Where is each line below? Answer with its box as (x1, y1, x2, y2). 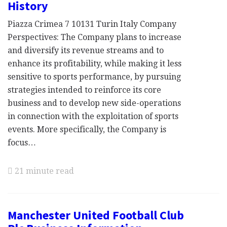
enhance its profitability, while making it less (8, 59, 181, 68)
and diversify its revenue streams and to (8, 46, 164, 55)
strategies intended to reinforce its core (8, 85, 161, 95)
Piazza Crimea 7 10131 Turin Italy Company (8, 19, 176, 29)
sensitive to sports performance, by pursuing (8, 72, 181, 82)
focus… (8, 138, 36, 147)
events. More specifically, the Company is (8, 125, 166, 134)
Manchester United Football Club (8, 207, 184, 223)
